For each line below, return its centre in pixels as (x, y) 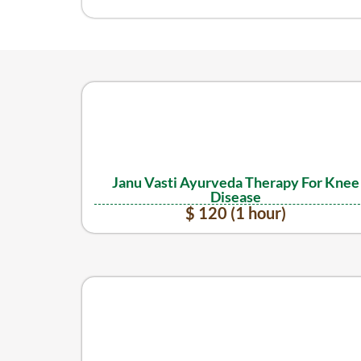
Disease (235, 196)
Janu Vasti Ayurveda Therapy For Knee (235, 182)
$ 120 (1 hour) (235, 213)
